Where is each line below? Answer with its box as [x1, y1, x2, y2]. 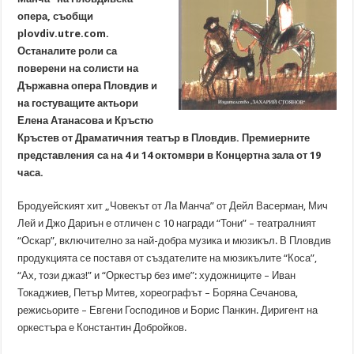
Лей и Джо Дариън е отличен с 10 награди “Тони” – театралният [17, 217, 317, 229]
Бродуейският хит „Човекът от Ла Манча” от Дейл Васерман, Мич [17, 200, 329, 212]
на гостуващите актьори [17, 97, 139, 109]
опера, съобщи [17, 10, 94, 22]
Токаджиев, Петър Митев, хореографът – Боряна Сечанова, [17, 287, 299, 299]
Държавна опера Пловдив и [17, 80, 158, 92]
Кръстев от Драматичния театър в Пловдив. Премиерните [17, 132, 311, 144]
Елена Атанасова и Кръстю [17, 115, 154, 126]
